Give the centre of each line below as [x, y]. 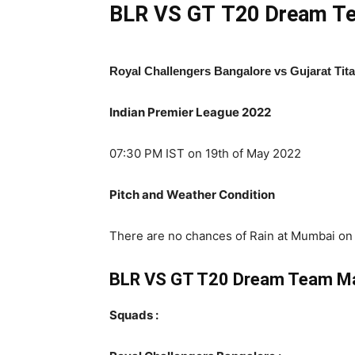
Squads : [134, 315]
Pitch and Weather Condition [192, 195]
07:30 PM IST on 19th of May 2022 [205, 153]
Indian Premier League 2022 [190, 112]
